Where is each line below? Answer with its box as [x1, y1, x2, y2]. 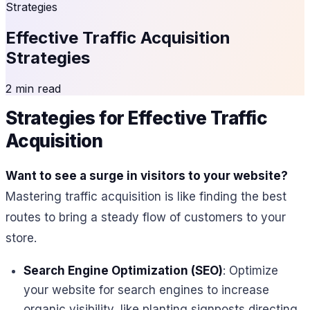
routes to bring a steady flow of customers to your [6, 210, 286, 224]
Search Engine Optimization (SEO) [23, 264, 223, 278]
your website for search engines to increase [23, 283, 269, 298]
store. [6, 230, 37, 245]
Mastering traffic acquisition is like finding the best [6, 189, 286, 203]
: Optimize [222, 264, 278, 278]
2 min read [6, 81, 61, 95]
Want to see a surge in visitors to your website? [6, 168, 288, 183]
